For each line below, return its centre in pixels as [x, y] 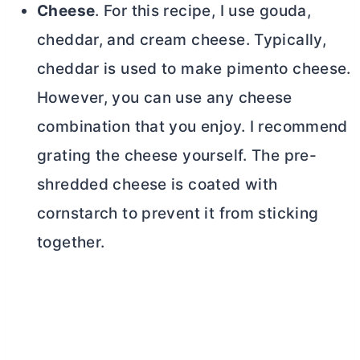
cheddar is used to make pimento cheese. [194, 69]
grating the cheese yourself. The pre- [177, 155]
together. [71, 242]
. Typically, [286, 40]
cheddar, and [88, 40]
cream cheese [192, 40]
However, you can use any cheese [165, 98]
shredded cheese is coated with [157, 184]
